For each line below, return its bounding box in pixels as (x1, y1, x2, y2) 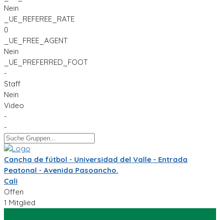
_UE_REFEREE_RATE (4, 14, 75, 24)
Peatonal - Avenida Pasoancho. (4, 165, 118, 175)
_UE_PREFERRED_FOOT (4, 57, 88, 67)
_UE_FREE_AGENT (4, 36, 68, 45)
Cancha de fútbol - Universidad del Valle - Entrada (4, 155, 188, 164)
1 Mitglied (4, 198, 35, 207)
